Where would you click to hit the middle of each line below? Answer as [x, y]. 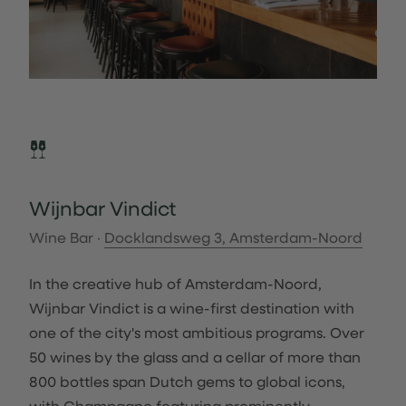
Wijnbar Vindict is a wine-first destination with [192, 308]
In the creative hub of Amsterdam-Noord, [175, 283]
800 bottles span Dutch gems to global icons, [187, 381]
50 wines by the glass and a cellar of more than [195, 357]
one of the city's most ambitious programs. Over [197, 332]
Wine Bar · [67, 237]
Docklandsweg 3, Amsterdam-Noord [233, 237]
